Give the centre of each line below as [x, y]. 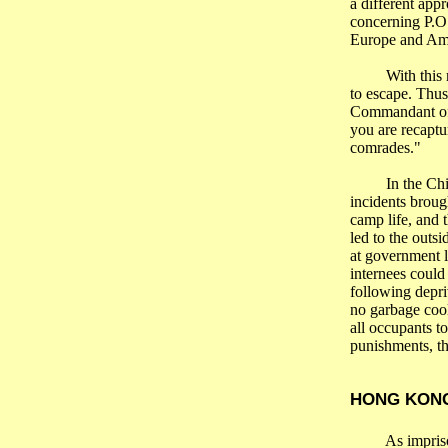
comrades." [385, 147]
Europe [372, 39]
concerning [386, 21]
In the [405, 183]
